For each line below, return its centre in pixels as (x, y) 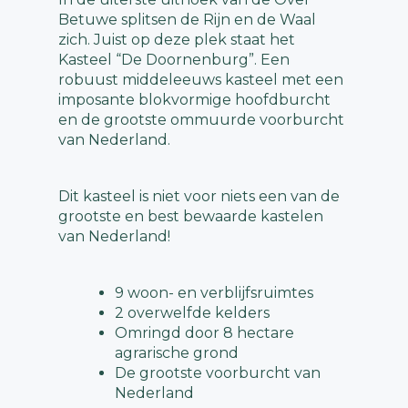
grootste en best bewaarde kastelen (191, 217)
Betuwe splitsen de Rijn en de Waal (187, 20)
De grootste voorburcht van (218, 373)
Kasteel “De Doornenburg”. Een (174, 60)
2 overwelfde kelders (192, 313)
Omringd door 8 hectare (204, 333)
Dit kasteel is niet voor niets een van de (199, 197)
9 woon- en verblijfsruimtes (214, 293)
